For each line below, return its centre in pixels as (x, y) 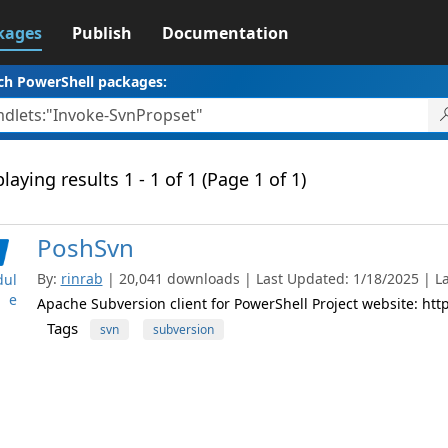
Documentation (225, 33)
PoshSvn (85, 247)
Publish (101, 33)
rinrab (81, 278)
